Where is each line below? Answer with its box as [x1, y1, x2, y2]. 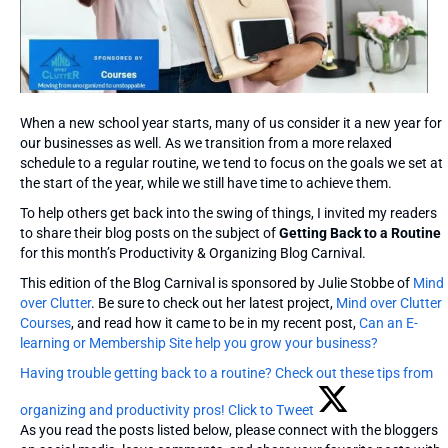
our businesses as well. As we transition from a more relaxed [20, 134, 392, 151]
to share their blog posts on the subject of [20, 224, 279, 241]
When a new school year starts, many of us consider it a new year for [20, 114, 442, 131]
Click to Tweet [228, 401, 314, 418]
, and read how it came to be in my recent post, [71, 314, 359, 331]
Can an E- [359, 314, 418, 331]
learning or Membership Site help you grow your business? [20, 334, 378, 351]
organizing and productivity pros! [20, 401, 228, 418]
